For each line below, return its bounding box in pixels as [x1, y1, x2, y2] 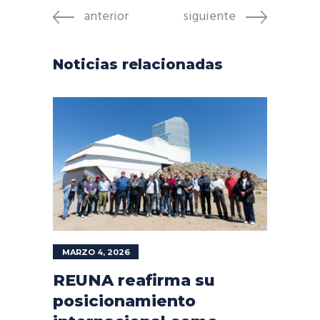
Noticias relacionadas [53, 55, 223, 73]
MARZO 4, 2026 [62, 247, 130, 257]
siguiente [184, 6, 236, 27]
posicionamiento [53, 291, 196, 311]
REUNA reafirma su [53, 271, 215, 290]
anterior [84, 6, 129, 27]
